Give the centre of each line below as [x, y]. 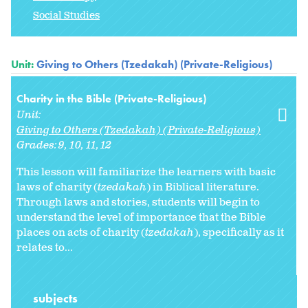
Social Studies [66, 16]
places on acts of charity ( [81, 233]
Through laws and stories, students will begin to [138, 203]
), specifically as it [239, 233]
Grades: [38, 146]
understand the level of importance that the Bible [141, 218]
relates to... [45, 248]
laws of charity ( [57, 188]
